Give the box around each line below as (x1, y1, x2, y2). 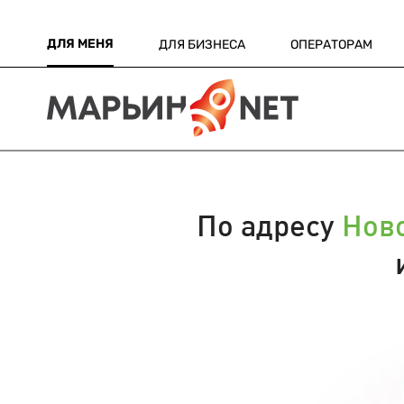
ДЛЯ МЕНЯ (47, 36, 114, 51)
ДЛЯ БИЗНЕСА (159, 37, 245, 52)
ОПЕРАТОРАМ (290, 37, 372, 52)
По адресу (197, 205, 342, 243)
